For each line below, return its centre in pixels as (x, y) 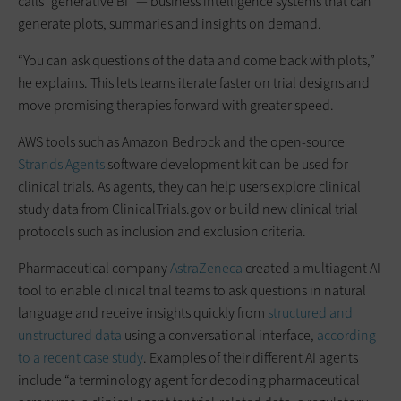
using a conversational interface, (219, 335)
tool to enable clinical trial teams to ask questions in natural (192, 290)
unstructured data (70, 335)
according (346, 335)
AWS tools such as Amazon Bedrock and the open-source (181, 141)
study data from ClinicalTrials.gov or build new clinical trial (188, 209)
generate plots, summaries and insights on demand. (170, 23)
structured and (310, 312)
